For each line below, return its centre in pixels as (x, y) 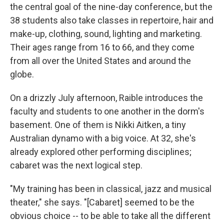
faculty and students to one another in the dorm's (107, 111)
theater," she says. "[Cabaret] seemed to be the (102, 202)
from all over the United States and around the (100, 60)
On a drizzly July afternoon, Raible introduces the (106, 97)
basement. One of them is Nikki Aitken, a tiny (98, 124)
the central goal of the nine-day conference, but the (111, 6)
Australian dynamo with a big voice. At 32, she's (103, 138)
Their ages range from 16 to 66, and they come (102, 47)
